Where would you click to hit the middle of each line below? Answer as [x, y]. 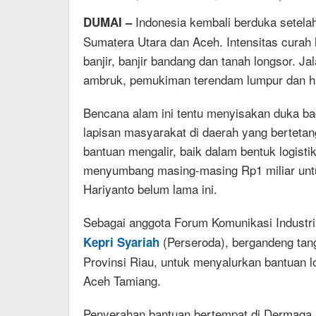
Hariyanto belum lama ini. [150, 189]
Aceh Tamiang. [122, 281]
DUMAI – [109, 22]
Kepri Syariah [121, 242]
